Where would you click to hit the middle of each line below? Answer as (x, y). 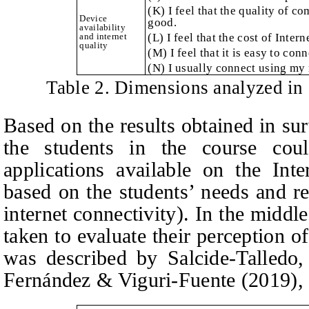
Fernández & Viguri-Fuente (120, 279)
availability (102, 28)
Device (93, 19)
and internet (103, 37)
